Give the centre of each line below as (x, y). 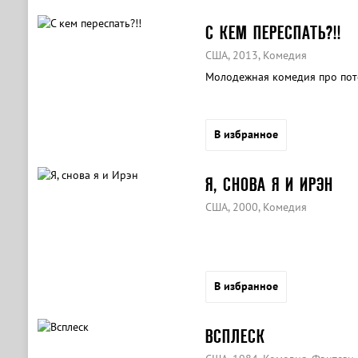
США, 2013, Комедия (256, 55)
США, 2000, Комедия (256, 207)
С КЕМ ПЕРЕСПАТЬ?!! (273, 32)
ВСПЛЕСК (235, 336)
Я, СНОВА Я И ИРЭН (269, 184)
